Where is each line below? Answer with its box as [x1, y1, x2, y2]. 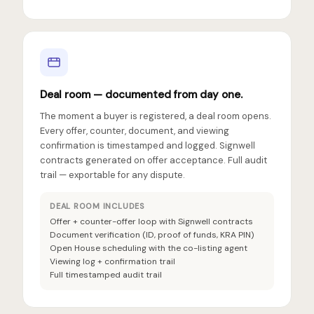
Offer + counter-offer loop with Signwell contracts [50, 216, 253, 227]
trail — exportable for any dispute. [40, 169, 185, 181]
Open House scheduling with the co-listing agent [50, 243, 247, 254]
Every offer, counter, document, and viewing [40, 125, 229, 137]
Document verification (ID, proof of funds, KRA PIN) [50, 229, 254, 240]
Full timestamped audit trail [50, 269, 162, 280]
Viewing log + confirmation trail [50, 256, 175, 267]
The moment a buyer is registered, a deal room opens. [40, 110, 271, 122]
